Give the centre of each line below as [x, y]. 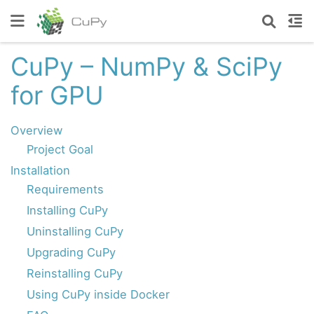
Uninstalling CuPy [75, 231]
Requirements [65, 189]
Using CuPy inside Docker [98, 294]
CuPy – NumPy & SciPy [146, 67]
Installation [40, 170]
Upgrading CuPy [71, 252]
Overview [36, 130]
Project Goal [60, 149]
